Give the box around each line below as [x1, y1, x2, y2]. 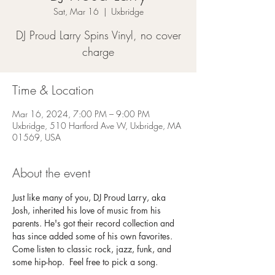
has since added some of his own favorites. [12, 230, 175, 242]
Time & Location [12, 82, 94, 98]
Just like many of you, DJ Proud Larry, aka [12, 192, 168, 203]
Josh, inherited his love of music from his [12, 204, 163, 216]
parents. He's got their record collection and [12, 217, 177, 229]
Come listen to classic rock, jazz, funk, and [12, 243, 174, 255]
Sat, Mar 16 [53, 6, 99, 17]
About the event [12, 165, 90, 181]
